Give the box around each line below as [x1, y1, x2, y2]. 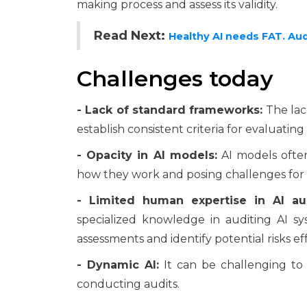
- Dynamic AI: [77, 258, 159, 271]
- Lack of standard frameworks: [77, 103, 263, 116]
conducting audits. [77, 278, 180, 291]
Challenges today [77, 65, 273, 92]
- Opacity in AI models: [77, 149, 217, 162]
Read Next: [94, 28, 169, 43]
